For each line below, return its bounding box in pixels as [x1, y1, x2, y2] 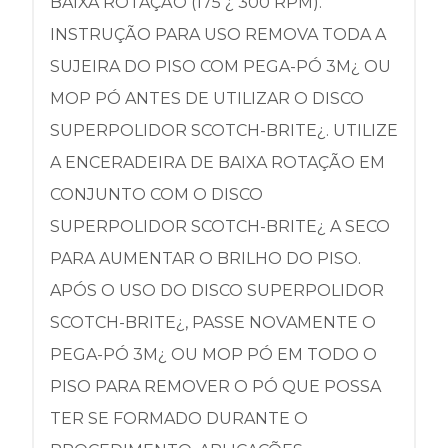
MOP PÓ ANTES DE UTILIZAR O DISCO [50, 89, 364, 108]
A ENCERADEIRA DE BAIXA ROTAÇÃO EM [50, 153, 385, 172]
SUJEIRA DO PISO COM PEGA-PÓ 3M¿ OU [50, 57, 391, 76]
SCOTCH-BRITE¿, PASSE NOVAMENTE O [50, 313, 376, 332]
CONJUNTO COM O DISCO [50, 185, 263, 204]
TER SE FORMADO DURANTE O [50, 409, 308, 428]
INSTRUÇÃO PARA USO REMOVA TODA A [50, 25, 386, 44]
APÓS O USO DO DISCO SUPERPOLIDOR [50, 281, 384, 300]
